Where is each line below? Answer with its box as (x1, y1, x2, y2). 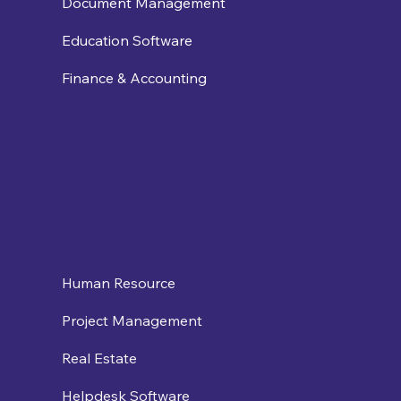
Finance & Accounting (61, 68, 207, 87)
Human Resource (61, 274, 175, 293)
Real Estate (61, 349, 137, 368)
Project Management (61, 311, 202, 330)
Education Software (61, 30, 192, 49)
